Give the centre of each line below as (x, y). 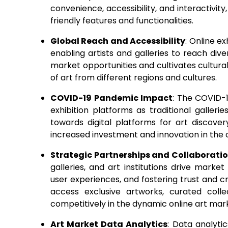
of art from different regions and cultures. (134, 78)
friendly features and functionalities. (122, 21)
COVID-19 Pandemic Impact (112, 98)
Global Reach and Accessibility (118, 41)
